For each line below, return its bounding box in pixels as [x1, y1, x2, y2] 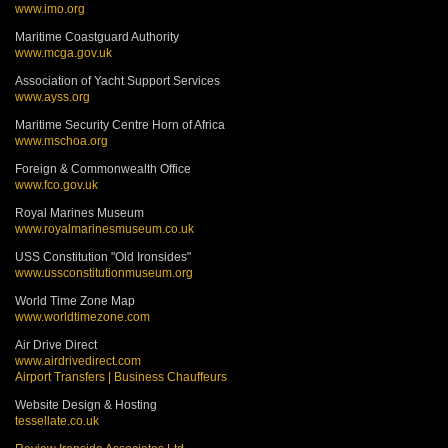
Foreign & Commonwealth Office [15, 162, 191, 177]
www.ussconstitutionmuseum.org [15, 266, 193, 281]
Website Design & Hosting [15, 398, 157, 413]
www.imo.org [15, 2, 85, 17]
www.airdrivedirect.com [15, 354, 141, 369]
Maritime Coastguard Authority [15, 30, 179, 45]
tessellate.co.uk [15, 414, 99, 429]
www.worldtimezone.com [15, 310, 150, 325]
